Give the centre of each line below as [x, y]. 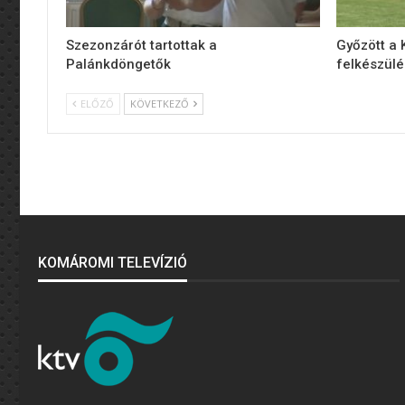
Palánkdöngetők [118, 64]
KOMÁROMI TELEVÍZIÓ [113, 262]
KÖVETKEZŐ [161, 103]
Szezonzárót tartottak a [141, 45]
